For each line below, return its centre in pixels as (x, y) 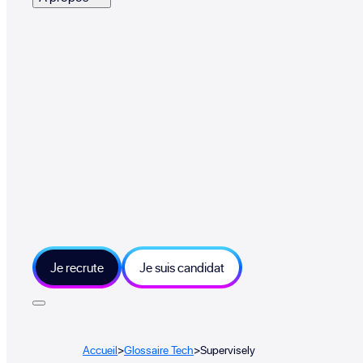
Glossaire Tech (159, 349)
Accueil (100, 349)
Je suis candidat (182, 268)
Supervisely (228, 349)
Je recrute (77, 268)
